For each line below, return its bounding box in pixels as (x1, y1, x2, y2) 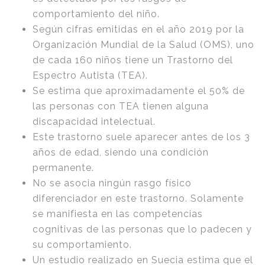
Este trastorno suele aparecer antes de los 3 (33, 131, 250, 143)
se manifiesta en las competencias (33, 208, 203, 220)
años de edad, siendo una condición (33, 147, 209, 159)
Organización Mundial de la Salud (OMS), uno (33, 39, 254, 51)
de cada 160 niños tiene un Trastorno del (33, 54, 233, 66)
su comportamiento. (33, 239, 132, 251)
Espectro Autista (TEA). (33, 70, 148, 82)
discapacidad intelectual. (33, 116, 156, 128)
